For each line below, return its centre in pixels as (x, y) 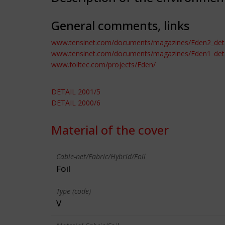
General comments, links (120, 25)
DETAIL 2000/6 (76, 103)
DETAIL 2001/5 (76, 92)
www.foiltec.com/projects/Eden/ (103, 65)
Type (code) (74, 191)
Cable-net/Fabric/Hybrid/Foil (101, 156)
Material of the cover (110, 130)
